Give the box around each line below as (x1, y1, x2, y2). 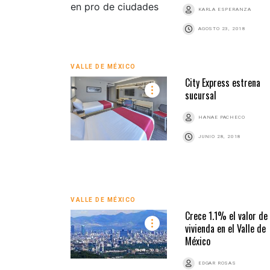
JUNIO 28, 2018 (198, 133, 242, 139)
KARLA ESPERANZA (198, 6, 251, 12)
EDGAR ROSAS (198, 260, 236, 266)
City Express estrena (185, 75, 260, 90)
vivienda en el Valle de (185, 221, 266, 236)
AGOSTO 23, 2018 (198, 25, 246, 31)
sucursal (185, 87, 216, 102)
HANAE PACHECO (198, 114, 245, 120)
